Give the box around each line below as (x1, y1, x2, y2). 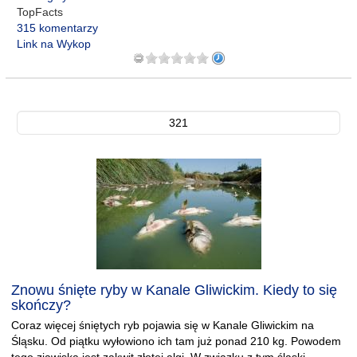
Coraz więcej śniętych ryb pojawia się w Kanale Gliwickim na (11, 319, 314, 331)
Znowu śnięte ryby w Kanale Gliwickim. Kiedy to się (11, 282, 337, 298)
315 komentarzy (17, 22, 98, 34)
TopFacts (17, 6, 63, 18)
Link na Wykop (17, 37, 91, 50)
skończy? (11, 297, 71, 313)
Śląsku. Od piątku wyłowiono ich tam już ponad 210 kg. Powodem (11, 335, 341, 347)
